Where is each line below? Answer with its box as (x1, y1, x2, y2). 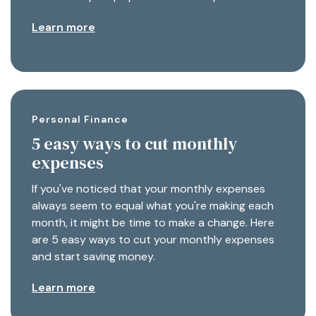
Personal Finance (32, 112, 128, 126)
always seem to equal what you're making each (32, 197, 274, 213)
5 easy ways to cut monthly (32, 131, 237, 155)
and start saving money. (32, 248, 155, 264)
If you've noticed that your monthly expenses (32, 181, 265, 196)
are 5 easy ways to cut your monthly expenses (32, 231, 274, 247)
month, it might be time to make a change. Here (32, 214, 274, 230)
